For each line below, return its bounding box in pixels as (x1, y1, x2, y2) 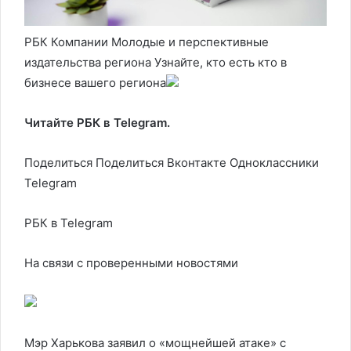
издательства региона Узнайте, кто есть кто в (24, 54, 287, 70)
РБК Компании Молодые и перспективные (24, 34, 269, 49)
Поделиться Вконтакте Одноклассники (92, 154, 319, 170)
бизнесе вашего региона (24, 74, 166, 90)
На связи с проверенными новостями (24, 255, 238, 270)
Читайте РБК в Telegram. (24, 114, 170, 130)
